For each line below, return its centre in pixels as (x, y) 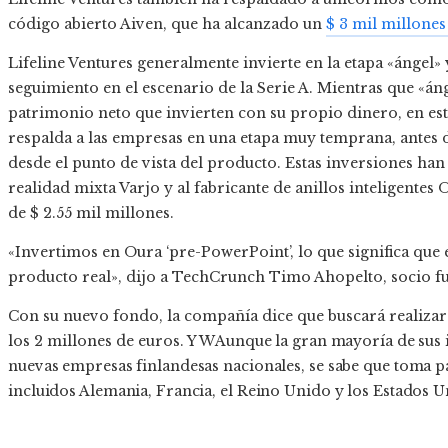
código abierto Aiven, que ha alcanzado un (167, 24)
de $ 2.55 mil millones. (91, 213)
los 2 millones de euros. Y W (111, 341)
